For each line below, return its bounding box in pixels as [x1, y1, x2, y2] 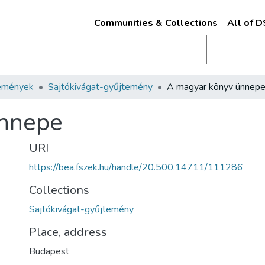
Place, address [29, 224, 107, 240]
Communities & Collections [93, 17, 218, 30]
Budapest [29, 245, 69, 258]
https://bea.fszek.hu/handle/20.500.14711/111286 [29, 161, 243, 174]
